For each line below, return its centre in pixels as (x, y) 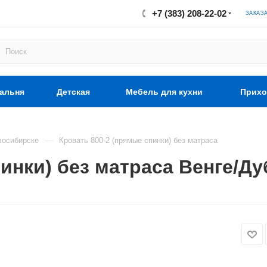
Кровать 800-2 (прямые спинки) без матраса (138, 140)
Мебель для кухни (164, 92)
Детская (73, 92)
